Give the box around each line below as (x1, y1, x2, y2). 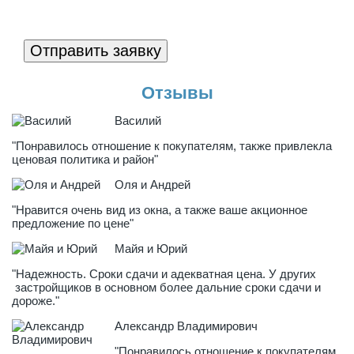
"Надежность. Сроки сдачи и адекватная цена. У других (12, 266, 316, 281)
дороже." (12, 293, 59, 307)
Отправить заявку (30, 41, 161, 59)
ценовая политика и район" (12, 152, 158, 166)
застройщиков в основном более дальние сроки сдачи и (12, 280, 321, 294)
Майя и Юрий (115, 241, 187, 255)
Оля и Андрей (115, 177, 190, 191)
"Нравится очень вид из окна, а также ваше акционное (12, 202, 307, 217)
